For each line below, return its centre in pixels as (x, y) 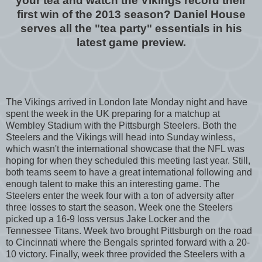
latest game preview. (131, 42)
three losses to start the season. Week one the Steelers (119, 207)
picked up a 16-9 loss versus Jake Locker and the (108, 219)
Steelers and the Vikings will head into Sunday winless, (120, 137)
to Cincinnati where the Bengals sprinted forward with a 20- (128, 242)
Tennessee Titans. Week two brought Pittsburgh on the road (129, 230)
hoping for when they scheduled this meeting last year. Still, (128, 160)
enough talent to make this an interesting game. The (113, 184)
